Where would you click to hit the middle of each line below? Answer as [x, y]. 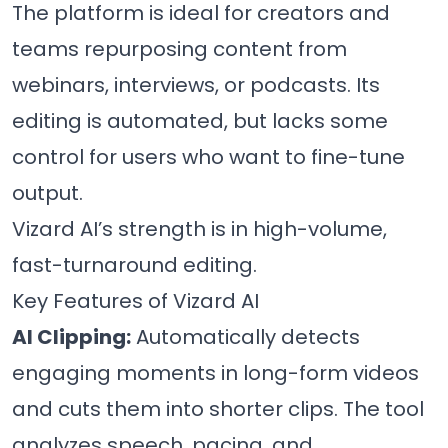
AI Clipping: [71, 337]
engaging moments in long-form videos [215, 373]
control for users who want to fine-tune [208, 157]
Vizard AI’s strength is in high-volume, [199, 229]
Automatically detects [245, 337]
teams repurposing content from [179, 49]
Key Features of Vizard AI [135, 301]
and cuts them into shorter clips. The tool [218, 409]
